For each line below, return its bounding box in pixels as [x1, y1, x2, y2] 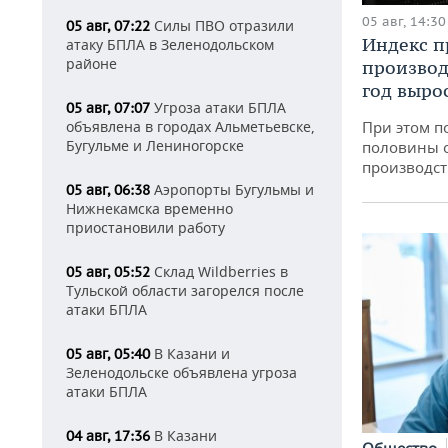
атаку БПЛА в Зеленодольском [66, 35, 274, 54]
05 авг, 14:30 [362, 13, 446, 31]
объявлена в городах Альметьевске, [66, 117, 315, 136]
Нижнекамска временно [66, 199, 233, 218]
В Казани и [150, 344, 230, 363]
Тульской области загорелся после [66, 281, 304, 300]
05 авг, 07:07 [66, 99, 150, 117]
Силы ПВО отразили [150, 16, 294, 35]
